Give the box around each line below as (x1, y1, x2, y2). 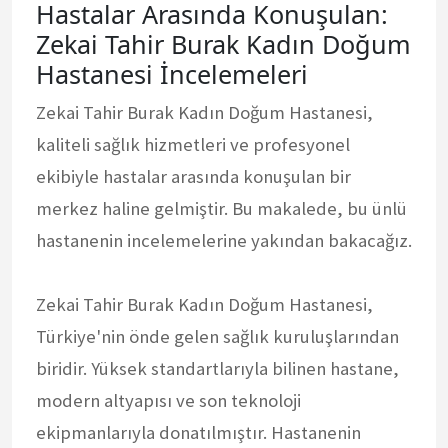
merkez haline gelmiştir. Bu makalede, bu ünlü (36, 196, 407, 220)
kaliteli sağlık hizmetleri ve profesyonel (36, 132, 350, 156)
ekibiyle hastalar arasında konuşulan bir (36, 164, 351, 188)
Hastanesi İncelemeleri (36, 56, 308, 91)
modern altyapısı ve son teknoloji (36, 388, 301, 412)
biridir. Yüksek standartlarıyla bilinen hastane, (36, 356, 399, 380)
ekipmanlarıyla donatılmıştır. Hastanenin (36, 420, 361, 444)
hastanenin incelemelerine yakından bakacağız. (36, 228, 412, 252)
